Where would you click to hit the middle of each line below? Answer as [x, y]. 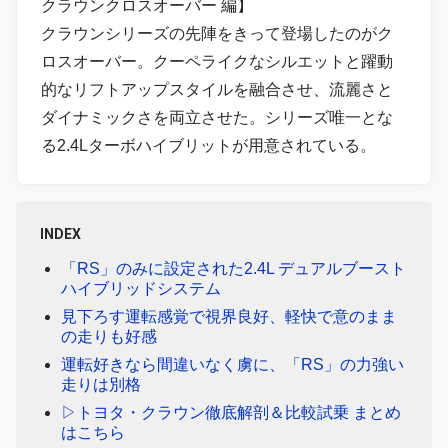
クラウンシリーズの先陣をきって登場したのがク [217, 33]
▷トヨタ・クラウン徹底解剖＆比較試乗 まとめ [230, 412]
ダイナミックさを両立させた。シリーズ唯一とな [217, 117]
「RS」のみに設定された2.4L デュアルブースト [233, 268]
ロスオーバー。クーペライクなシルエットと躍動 [217, 61]
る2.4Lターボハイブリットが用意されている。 [208, 145]
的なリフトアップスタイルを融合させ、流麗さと [217, 89]
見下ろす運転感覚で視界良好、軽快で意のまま [228, 316]
